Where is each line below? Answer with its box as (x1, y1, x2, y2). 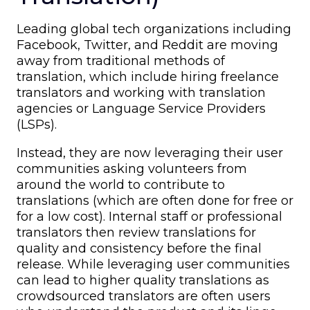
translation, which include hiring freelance (17, 69, 279, 84)
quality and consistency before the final (17, 240, 262, 256)
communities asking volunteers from (17, 161, 247, 176)
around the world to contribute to (17, 176, 225, 192)
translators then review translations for (17, 224, 256, 240)
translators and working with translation (17, 84, 266, 100)
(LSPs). (17, 116, 57, 132)
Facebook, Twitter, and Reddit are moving (17, 37, 278, 53)
